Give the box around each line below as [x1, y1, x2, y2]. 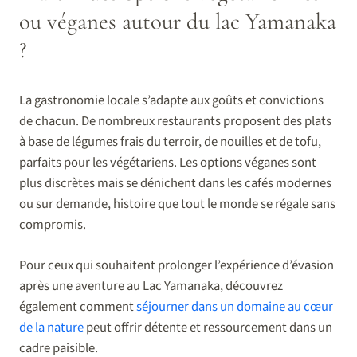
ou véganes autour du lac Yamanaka [19, 7, 336, 36]
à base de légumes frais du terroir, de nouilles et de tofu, [19, 132, 321, 152]
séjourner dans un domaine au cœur [136, 297, 333, 317]
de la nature [19, 318, 84, 338]
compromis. [19, 215, 86, 235]
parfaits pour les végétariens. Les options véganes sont [19, 153, 316, 173]
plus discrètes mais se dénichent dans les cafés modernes [19, 174, 331, 194]
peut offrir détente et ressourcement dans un [84, 318, 332, 338]
